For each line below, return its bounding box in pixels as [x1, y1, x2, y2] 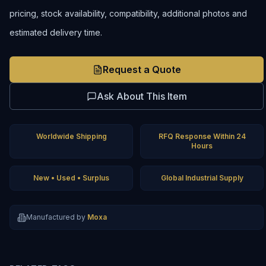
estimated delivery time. [9, 27, 102, 37]
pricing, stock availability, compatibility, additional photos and [9, 8, 247, 18]
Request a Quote [102, 64, 181, 75]
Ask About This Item [96, 90, 187, 102]
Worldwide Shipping [36, 132, 107, 141]
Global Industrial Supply [160, 173, 243, 182]
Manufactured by [26, 213, 85, 221]
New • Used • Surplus [33, 173, 109, 182]
